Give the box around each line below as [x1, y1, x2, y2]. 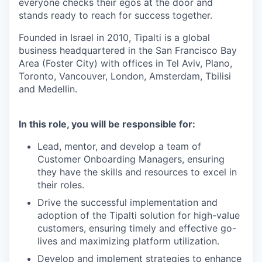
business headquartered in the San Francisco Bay [19, 44, 237, 56]
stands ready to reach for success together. [19, 9, 212, 21]
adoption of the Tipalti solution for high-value [37, 209, 240, 221]
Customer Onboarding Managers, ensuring [37, 153, 225, 165]
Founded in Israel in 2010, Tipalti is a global [19, 31, 210, 43]
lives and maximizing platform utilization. [37, 235, 219, 247]
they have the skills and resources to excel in [37, 166, 237, 178]
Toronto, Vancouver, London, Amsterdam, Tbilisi [19, 70, 231, 82]
